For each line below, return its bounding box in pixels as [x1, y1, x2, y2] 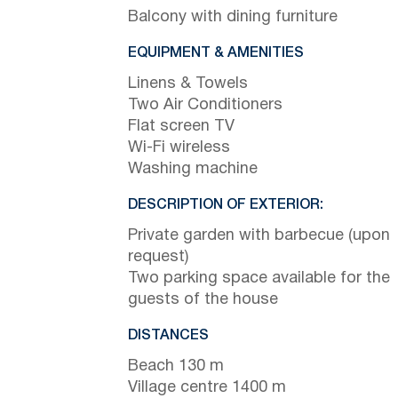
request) [128, 249, 188, 265]
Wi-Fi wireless [128, 139, 230, 155]
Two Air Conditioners [128, 97, 283, 113]
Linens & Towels [128, 76, 248, 92]
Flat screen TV [128, 118, 235, 134]
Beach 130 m [128, 358, 224, 374]
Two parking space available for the [128, 270, 390, 286]
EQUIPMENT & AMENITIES [128, 46, 304, 60]
